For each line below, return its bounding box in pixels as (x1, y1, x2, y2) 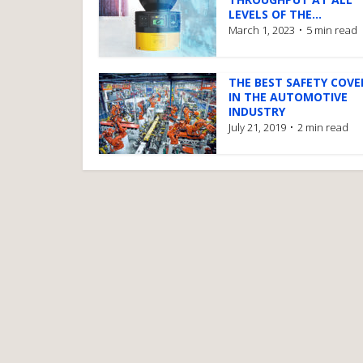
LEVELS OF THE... (228, 6, 322, 22)
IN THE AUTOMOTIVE (228, 89, 348, 105)
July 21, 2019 (228, 120, 286, 135)
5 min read (306, 23, 357, 37)
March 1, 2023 (228, 23, 295, 37)
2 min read (297, 120, 348, 135)
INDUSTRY (228, 104, 285, 119)
